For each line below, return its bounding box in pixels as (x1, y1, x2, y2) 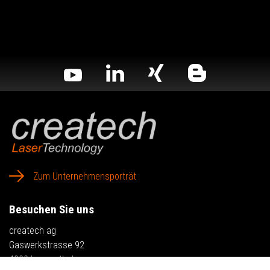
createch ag (9, 225, 56, 237)
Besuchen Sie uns (9, 202, 94, 217)
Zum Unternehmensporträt (33, 171, 136, 183)
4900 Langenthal (9, 254, 74, 266)
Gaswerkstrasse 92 (9, 239, 84, 251)
